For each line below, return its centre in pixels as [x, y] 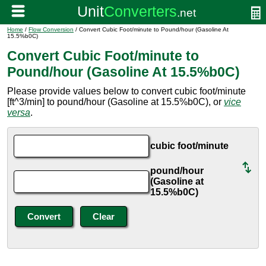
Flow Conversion [51, 29]
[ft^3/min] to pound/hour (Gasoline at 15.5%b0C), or [115, 102]
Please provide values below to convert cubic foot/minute [126, 91]
